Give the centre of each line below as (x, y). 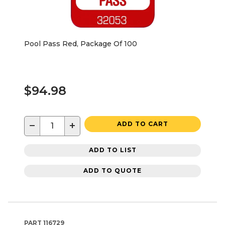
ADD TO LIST (113, 150)
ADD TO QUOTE (113, 171)
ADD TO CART (143, 124)
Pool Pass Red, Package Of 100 (81, 43)
